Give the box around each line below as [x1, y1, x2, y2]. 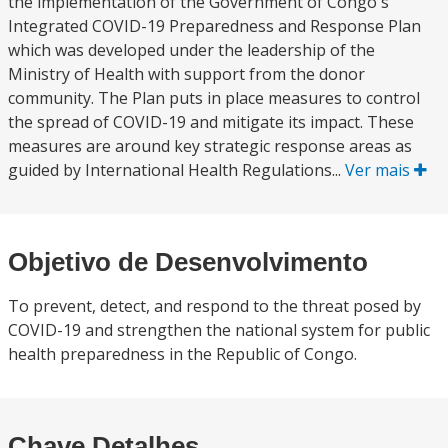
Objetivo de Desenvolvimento [8, 247, 368, 277]
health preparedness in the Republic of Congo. [8, 343, 357, 365]
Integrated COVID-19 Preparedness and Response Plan [8, 15, 421, 37]
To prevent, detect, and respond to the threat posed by [8, 295, 421, 317]
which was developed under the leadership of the [8, 39, 375, 61]
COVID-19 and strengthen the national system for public [8, 319, 430, 341]
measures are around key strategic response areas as [8, 135, 412, 157]
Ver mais [345, 159, 414, 181]
